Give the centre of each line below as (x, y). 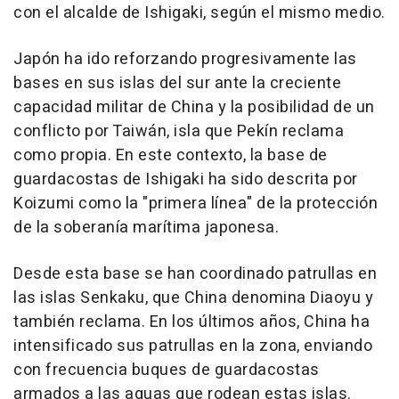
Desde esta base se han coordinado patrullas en (195, 273)
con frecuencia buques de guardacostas (167, 370)
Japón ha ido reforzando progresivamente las (185, 59)
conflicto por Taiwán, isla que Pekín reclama (179, 131)
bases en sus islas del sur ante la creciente (177, 83)
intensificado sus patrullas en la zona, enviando (193, 346)
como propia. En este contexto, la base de (171, 155)
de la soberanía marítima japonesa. (146, 227)
